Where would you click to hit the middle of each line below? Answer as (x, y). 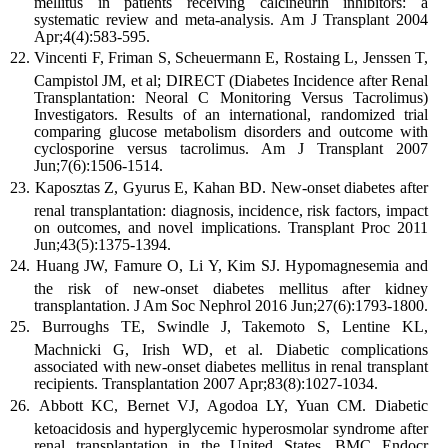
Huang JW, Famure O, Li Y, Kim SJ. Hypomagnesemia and (232, 266)
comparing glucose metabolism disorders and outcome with (231, 132)
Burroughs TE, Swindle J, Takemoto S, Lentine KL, (234, 327)
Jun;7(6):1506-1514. (98, 166)
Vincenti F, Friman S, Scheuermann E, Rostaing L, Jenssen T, (231, 58)
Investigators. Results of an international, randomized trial (231, 115)
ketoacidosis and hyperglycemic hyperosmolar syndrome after (231, 428)
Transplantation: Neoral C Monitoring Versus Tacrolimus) (231, 98)
